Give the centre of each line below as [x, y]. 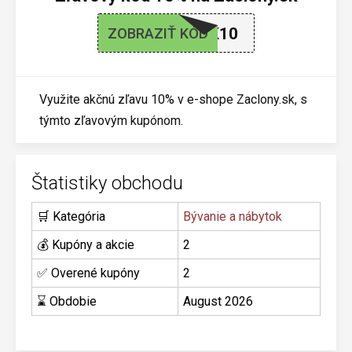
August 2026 [218, 301]
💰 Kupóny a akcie [86, 245]
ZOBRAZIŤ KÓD [158, 33]
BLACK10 [203, 34]
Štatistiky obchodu [107, 183]
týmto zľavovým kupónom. [111, 121]
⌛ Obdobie [67, 301]
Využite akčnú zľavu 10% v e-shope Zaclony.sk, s [173, 99]
